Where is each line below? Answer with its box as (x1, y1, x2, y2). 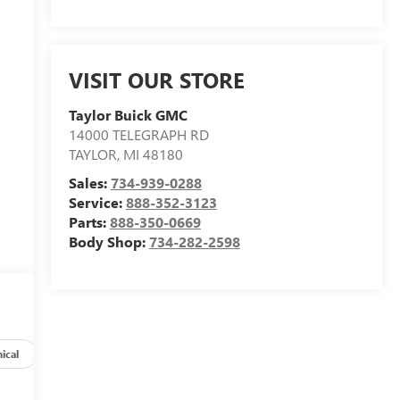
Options (56, 346, 96, 361)
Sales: (68, 172, 111, 192)
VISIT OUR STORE (68, 64, 245, 94)
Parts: (68, 212, 110, 231)
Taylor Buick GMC (68, 104, 187, 124)
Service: (68, 192, 126, 212)
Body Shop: (68, 231, 149, 251)
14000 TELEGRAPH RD (68, 124, 209, 144)
